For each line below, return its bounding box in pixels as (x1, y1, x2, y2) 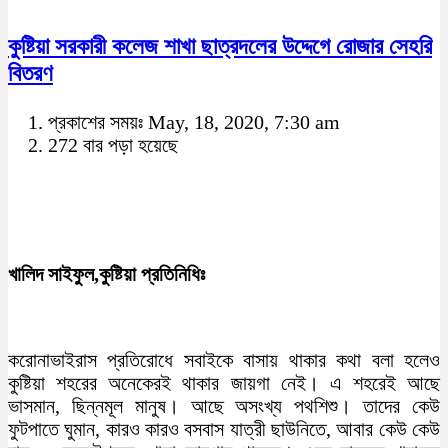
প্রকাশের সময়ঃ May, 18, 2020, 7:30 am (48, 110, 340, 133)
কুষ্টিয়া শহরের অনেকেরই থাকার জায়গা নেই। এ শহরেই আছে (8, 371, 440, 394)
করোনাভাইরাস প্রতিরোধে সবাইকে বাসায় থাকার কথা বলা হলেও (8, 348, 440, 371)
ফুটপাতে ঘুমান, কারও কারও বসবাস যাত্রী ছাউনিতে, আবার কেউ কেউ (8, 417, 440, 440)
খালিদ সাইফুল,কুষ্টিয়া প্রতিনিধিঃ (8, 262, 205, 285)
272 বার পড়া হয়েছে (48, 133, 178, 156)
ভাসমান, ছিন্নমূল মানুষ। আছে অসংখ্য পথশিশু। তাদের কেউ (8, 394, 440, 417)
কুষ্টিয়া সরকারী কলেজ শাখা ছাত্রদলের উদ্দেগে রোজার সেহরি (8, 33, 432, 60)
